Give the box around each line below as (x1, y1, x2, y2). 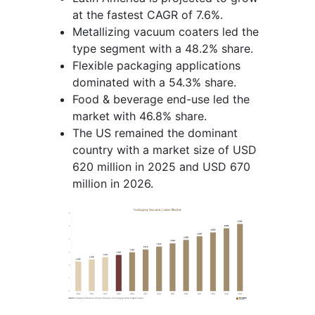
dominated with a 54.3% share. (72, 75, 236, 89)
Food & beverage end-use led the (72, 91, 250, 106)
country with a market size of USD (72, 142, 257, 157)
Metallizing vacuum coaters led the (72, 24, 259, 39)
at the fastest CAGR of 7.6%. (72, 7, 223, 22)
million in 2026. (72, 176, 153, 191)
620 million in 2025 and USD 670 (72, 159, 250, 174)
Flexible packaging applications (72, 58, 240, 72)
